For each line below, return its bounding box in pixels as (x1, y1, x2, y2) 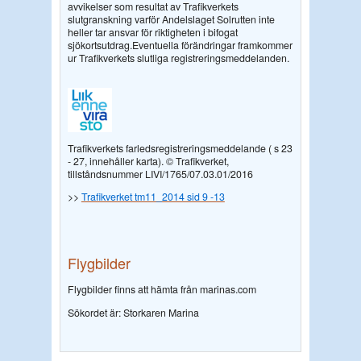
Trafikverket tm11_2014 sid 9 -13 (81, 189, 225, 205)
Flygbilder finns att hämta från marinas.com (67, 282, 256, 297)
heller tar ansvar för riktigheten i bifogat (67, 25, 238, 40)
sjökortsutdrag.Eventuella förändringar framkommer (67, 38, 293, 53)
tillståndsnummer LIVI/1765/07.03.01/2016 (67, 166, 253, 181)
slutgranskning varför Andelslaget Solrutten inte (67, 12, 275, 27)
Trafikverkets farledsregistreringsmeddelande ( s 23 (67, 140, 293, 156)
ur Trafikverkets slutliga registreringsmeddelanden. (67, 51, 289, 66)
